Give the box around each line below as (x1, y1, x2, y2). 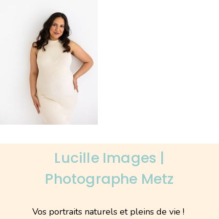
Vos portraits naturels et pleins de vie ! (32, 206, 187, 218)
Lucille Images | (54, 148, 165, 168)
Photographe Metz (45, 169, 174, 189)
